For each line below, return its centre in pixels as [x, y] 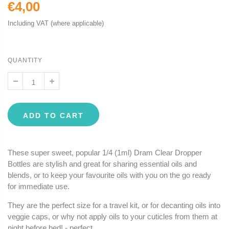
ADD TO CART [53, 116]
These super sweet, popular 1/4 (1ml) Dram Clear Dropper [105, 153]
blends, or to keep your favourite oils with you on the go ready [109, 175]
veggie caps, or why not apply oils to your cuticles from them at [112, 217]
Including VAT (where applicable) [56, 24]
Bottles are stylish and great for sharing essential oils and [102, 164]
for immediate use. [39, 187]
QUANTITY [25, 61]
